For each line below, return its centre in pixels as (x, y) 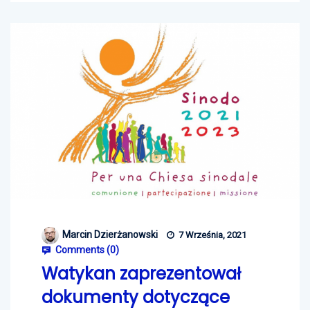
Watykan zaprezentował (141, 273)
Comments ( (82, 249)
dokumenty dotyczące (136, 297)
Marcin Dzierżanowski (110, 234)
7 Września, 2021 (211, 235)
